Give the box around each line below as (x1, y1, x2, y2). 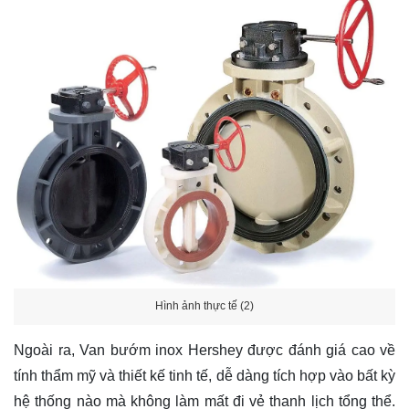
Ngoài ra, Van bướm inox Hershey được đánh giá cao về (14, 341, 395, 358)
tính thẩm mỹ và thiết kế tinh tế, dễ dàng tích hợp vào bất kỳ (14, 367, 395, 383)
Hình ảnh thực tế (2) (155, 299, 254, 313)
